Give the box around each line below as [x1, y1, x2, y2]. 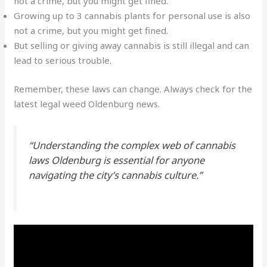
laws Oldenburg [29, 153, 101, 167]
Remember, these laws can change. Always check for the [14, 82, 253, 95]
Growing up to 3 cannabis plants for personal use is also [14, 10, 251, 22]
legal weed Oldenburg [40, 97, 134, 110]
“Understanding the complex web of [29, 138, 195, 153]
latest [14, 97, 41, 110]
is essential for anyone [101, 153, 205, 167]
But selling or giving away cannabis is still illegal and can [14, 39, 250, 52]
